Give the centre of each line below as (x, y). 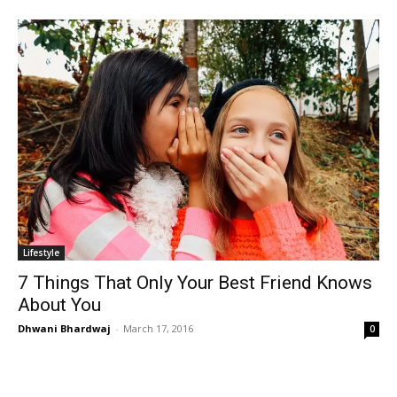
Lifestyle (41, 252)
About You (59, 304)
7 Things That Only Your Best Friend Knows (195, 282)
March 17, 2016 (158, 328)
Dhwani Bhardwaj (64, 328)
